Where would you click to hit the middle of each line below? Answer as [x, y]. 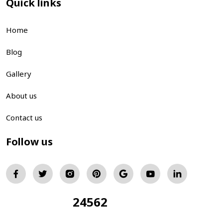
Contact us [24, 118]
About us [21, 96]
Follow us [29, 142]
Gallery [19, 74]
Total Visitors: [39, 203]
